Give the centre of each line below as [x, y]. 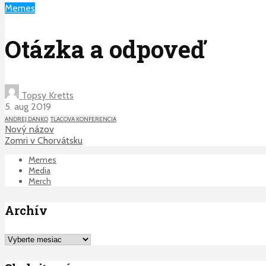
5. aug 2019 [28, 107]
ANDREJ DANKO [26, 119]
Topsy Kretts [46, 96]
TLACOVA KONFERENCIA [83, 119]
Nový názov [29, 129]
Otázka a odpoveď [105, 49]
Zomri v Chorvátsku [44, 141]
